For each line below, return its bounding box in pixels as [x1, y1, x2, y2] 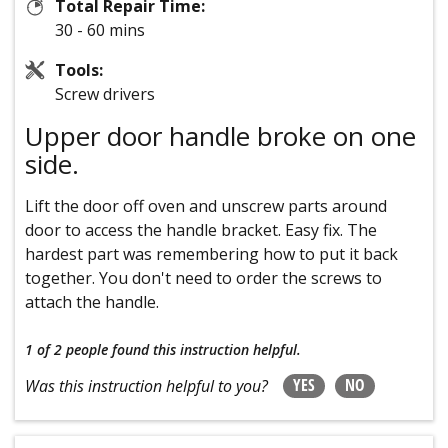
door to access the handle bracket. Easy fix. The [25, 219, 377, 242]
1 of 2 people [25, 340, 108, 360]
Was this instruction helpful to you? [25, 375, 268, 398]
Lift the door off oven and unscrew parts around [25, 195, 387, 218]
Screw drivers [55, 83, 155, 106]
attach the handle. [25, 291, 159, 314]
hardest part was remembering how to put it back [25, 243, 398, 266]
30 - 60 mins [55, 19, 145, 42]
